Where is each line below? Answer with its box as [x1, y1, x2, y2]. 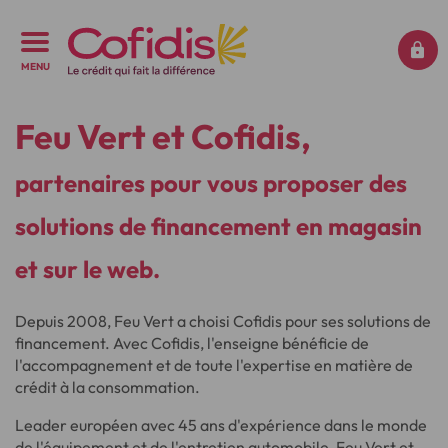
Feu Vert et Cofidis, [15, 115, 311, 158]
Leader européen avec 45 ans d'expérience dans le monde [15, 415, 427, 435]
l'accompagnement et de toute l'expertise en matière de [15, 355, 413, 375]
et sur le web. [15, 254, 160, 284]
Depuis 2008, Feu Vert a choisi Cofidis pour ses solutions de [15, 311, 431, 331]
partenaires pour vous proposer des [15, 168, 407, 198]
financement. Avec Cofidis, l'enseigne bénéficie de [15, 333, 369, 353]
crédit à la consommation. [15, 377, 200, 397]
